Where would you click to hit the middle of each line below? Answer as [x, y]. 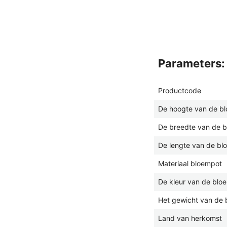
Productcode [180, 90]
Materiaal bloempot [190, 163]
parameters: [195, 63]
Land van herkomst [190, 218]
